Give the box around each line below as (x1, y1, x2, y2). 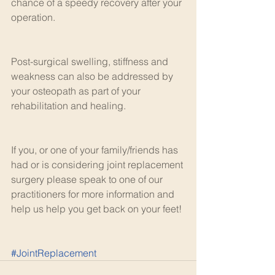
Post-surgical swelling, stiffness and (11, 55, 171, 68)
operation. (11, 11, 55, 24)
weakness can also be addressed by (11, 70, 176, 83)
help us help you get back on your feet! (11, 203, 184, 215)
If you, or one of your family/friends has (11, 144, 180, 157)
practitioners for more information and (11, 188, 177, 201)
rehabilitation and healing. (11, 99, 126, 112)
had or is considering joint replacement (11, 158, 185, 171)
